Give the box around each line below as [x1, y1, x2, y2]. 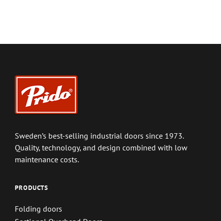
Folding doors [15, 204, 62, 214]
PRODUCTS [15, 184, 48, 192]
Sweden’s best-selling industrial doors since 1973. [15, 131, 184, 141]
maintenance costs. [15, 154, 79, 164]
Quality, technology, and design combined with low [15, 143, 187, 152]
